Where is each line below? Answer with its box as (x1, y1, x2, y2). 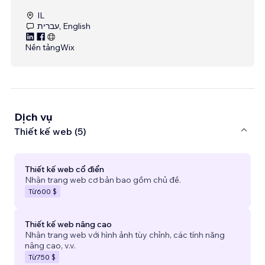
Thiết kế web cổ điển (25, 163, 104, 174)
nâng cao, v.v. (25, 240, 76, 251)
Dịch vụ (14, 109, 53, 124)
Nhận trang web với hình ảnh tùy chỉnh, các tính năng (25, 229, 225, 240)
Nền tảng (25, 41, 60, 53)
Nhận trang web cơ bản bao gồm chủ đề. (25, 174, 181, 185)
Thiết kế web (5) (14, 125, 86, 138)
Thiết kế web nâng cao (25, 218, 112, 230)
